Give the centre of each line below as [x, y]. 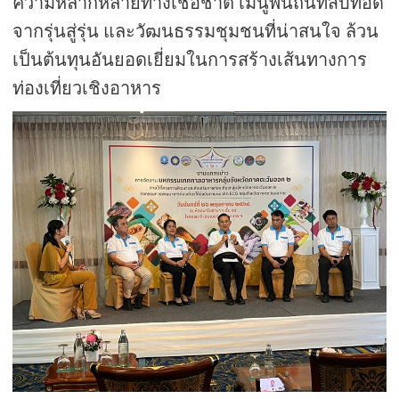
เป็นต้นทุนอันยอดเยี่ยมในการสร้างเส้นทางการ [190, 60]
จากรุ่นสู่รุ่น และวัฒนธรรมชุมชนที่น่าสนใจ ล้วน [196, 32]
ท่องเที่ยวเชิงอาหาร [87, 89]
